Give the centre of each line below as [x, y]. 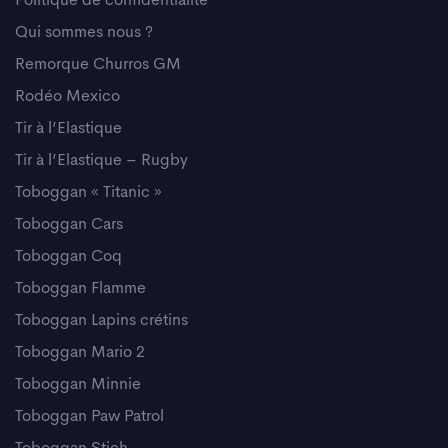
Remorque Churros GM [98, 64]
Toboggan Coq [68, 256]
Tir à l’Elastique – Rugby [101, 160]
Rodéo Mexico [67, 96]
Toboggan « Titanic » [88, 192]
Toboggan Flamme [80, 288]
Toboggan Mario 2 [80, 352]
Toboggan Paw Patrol [89, 416]
